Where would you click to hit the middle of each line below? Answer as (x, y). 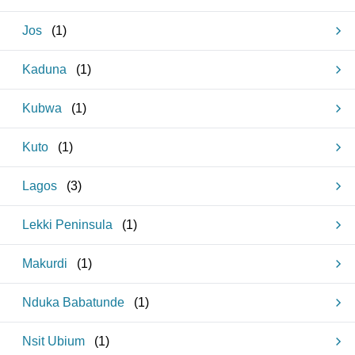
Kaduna (44, 69)
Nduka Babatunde (73, 302)
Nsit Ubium (53, 341)
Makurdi (45, 263)
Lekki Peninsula (67, 225)
